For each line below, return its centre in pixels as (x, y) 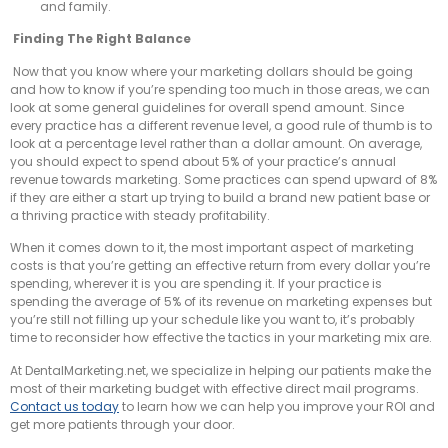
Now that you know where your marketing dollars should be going (213, 71)
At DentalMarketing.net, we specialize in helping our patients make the (220, 370)
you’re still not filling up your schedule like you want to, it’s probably (212, 320)
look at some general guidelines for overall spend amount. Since (207, 107)
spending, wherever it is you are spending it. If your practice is (196, 284)
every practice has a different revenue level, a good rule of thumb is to (221, 125)
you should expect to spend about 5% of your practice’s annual (203, 161)
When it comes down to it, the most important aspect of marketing (212, 248)
